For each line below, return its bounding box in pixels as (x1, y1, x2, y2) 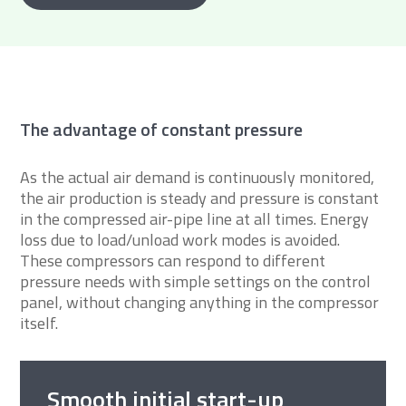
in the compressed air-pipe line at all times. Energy (20, 206, 370, 231)
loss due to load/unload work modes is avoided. (20, 227, 341, 252)
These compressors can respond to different (20, 247, 326, 273)
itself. (20, 310, 59, 335)
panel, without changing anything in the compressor (20, 289, 380, 314)
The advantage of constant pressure (20, 114, 304, 143)
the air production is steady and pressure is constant (20, 185, 380, 210)
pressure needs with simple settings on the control (20, 268, 372, 294)
